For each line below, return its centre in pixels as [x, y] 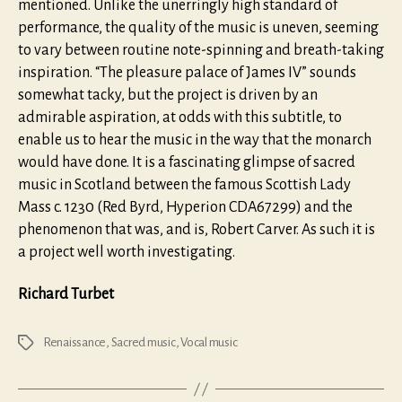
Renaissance [75, 343]
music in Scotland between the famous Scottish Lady [184, 184]
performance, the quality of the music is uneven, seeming [198, 27]
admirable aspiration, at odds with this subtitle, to [180, 117]
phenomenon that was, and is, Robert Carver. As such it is [197, 229]
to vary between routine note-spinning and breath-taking [201, 50]
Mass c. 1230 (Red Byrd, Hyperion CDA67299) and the [185, 207]
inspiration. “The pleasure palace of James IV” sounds [187, 72]
